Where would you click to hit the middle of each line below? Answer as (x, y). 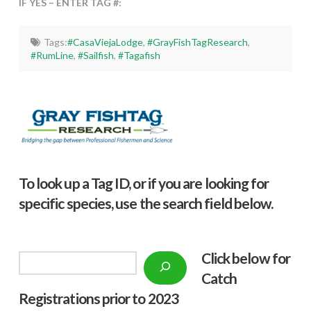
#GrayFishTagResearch (197, 42)
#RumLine (52, 56)
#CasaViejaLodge (105, 42)
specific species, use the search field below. (146, 203)
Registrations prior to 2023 (98, 298)
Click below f (239, 258)
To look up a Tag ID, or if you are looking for (144, 183)
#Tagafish (140, 56)
